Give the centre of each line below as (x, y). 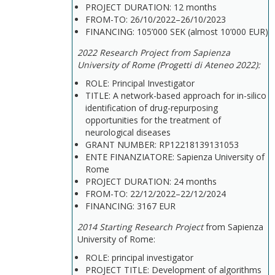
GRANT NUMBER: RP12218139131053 (162, 145)
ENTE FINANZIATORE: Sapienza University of (175, 157)
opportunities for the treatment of (153, 120)
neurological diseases (128, 132)
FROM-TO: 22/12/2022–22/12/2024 (156, 194)
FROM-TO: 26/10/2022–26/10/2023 (156, 19)
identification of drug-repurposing (152, 108)
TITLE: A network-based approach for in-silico (176, 95)
